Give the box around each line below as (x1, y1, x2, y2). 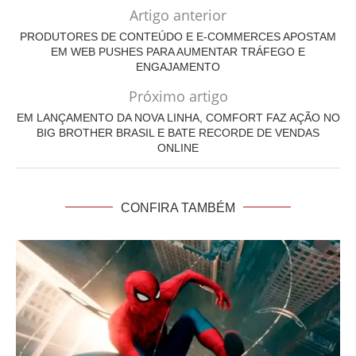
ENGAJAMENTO (136, 60, 220, 73)
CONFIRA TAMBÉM (121, 200, 235, 215)
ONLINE (157, 141, 199, 154)
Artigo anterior (130, 5, 226, 25)
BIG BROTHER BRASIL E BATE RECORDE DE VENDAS (37, 126, 319, 139)
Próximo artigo (128, 86, 228, 106)
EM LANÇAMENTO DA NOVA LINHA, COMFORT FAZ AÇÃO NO (16, 110, 340, 124)
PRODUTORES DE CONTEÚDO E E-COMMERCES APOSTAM (20, 29, 336, 43)
